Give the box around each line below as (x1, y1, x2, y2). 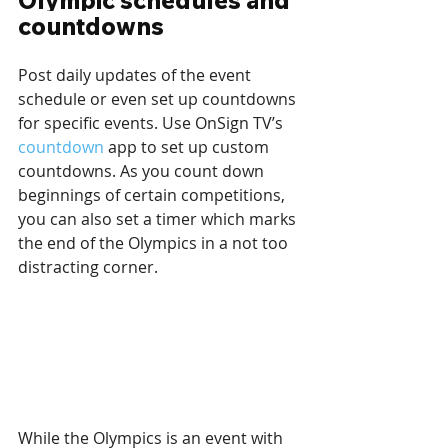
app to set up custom (104, 136, 273, 159)
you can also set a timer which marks (18, 208, 300, 231)
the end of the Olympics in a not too (18, 232, 292, 255)
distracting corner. (18, 256, 158, 279)
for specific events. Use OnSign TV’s (18, 112, 287, 135)
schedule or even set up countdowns (18, 88, 300, 111)
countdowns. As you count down (18, 160, 268, 183)
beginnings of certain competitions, (18, 184, 289, 207)
